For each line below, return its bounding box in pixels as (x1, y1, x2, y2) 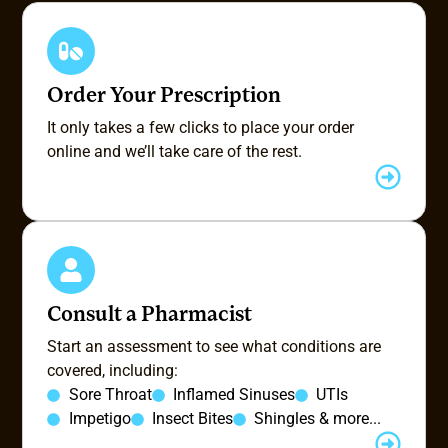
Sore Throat (68, 385, 152, 405)
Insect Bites (151, 409, 233, 429)
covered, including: (47, 361, 179, 381)
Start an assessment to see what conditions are (47, 337, 382, 357)
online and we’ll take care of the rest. (47, 142, 303, 162)
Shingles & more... (254, 409, 382, 429)
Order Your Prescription (47, 86, 282, 108)
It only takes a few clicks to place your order (47, 118, 355, 138)
